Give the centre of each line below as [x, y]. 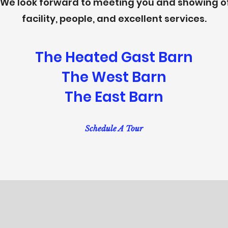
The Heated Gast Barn [114, 57]
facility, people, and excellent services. [114, 19]
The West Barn [114, 77]
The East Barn [114, 97]
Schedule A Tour [114, 129]
